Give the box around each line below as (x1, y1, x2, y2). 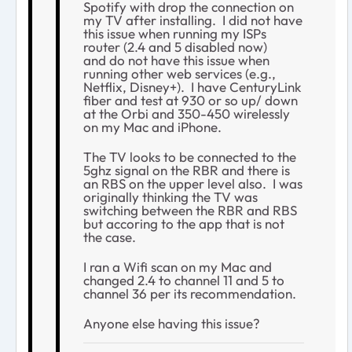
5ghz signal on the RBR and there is (83, 161, 290, 178)
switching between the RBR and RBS (83, 201, 297, 218)
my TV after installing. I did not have (83, 11, 302, 28)
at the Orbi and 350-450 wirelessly (83, 104, 290, 122)
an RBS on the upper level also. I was (83, 174, 302, 192)
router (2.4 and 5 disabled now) (83, 38, 267, 55)
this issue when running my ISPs (83, 24, 266, 42)
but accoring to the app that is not (83, 214, 284, 232)
